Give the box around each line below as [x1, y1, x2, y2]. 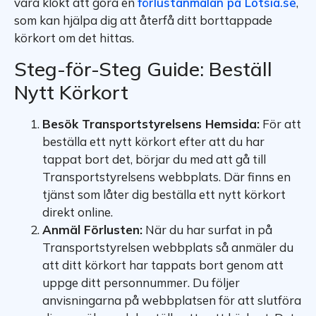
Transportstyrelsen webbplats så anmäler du [42, 239, 293, 255]
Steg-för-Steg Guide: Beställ [14, 56, 272, 81]
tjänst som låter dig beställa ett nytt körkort [42, 186, 286, 202]
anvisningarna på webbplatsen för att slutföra [42, 292, 301, 308]
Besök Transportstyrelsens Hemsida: [42, 116, 260, 131]
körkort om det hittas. [14, 30, 134, 46]
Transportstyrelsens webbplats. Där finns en [42, 169, 291, 184]
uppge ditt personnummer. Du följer [42, 274, 240, 290]
